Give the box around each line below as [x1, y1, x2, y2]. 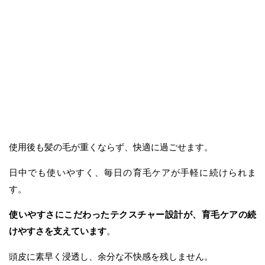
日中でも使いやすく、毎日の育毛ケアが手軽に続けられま [9, 167, 256, 177]
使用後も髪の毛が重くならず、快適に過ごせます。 [9, 141, 213, 152]
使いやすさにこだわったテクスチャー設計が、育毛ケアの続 [9, 209, 256, 219]
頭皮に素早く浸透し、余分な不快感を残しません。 [9, 251, 213, 261]
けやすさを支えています [9, 225, 106, 236]
